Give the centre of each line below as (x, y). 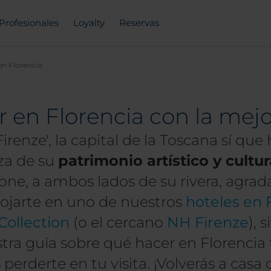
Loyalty (89, 23)
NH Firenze (208, 222)
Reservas (139, 23)
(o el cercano (118, 222)
